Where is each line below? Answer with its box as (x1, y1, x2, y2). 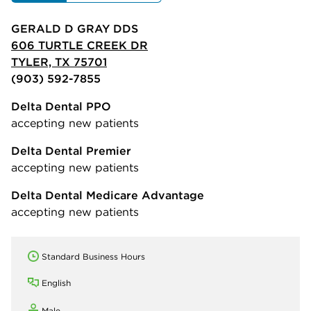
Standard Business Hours (42, 251, 145, 262)
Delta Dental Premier (11, 143, 131, 158)
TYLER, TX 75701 (11, 54, 107, 69)
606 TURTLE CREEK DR (11, 37, 148, 52)
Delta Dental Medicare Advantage (11, 187, 204, 202)
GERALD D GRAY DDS (11, 21, 138, 35)
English (42, 277, 71, 288)
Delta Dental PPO (11, 99, 111, 113)
